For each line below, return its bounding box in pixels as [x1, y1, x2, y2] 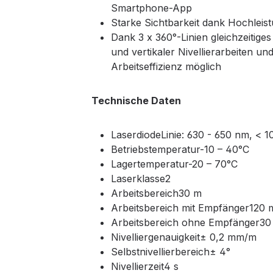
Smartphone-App [110, 2, 192, 15]
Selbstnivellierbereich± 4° [110, 246, 230, 258]
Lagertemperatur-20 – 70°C [110, 158, 238, 171]
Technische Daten [91, 94, 181, 107]
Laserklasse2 [110, 172, 171, 185]
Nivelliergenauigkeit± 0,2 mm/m [110, 231, 257, 244]
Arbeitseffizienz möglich [110, 60, 221, 73]
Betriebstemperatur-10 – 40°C [110, 143, 249, 156]
